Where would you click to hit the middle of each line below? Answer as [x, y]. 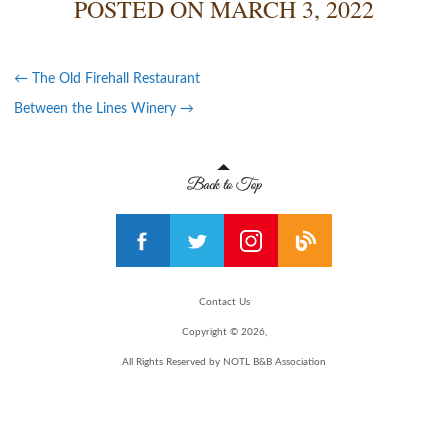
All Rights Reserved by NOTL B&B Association [224, 362]
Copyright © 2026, [224, 332]
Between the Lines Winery [97, 109]
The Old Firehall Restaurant [114, 79]
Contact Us [224, 302]
